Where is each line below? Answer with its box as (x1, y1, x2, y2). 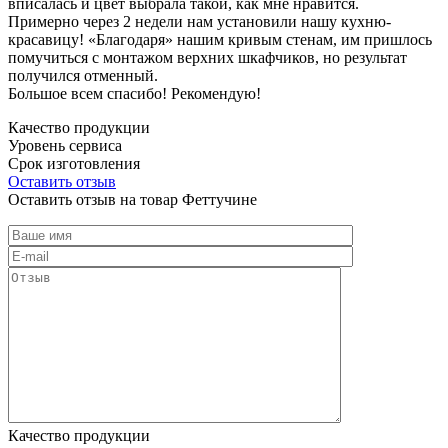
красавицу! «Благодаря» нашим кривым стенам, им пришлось (8, 30, 432, 48)
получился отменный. (8, 66, 158, 84)
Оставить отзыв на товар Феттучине (8, 190, 257, 208)
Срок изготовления (8, 154, 140, 172)
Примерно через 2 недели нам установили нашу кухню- (8, 12, 391, 30)
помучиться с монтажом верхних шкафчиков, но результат (8, 48, 407, 66)
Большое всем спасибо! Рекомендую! (8, 84, 261, 102)
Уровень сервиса (8, 136, 122, 154)
